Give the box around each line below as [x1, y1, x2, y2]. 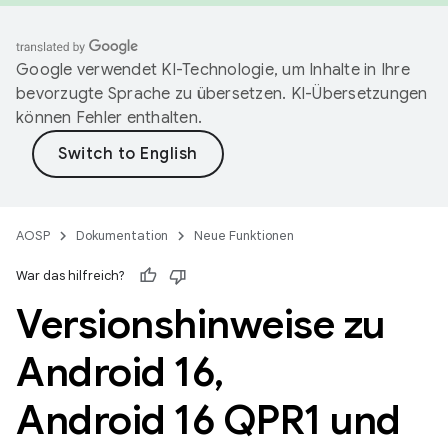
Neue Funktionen [194, 227, 294, 244]
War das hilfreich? [16, 267, 125, 284]
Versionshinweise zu [16, 299, 385, 349]
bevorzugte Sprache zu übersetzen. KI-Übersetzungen [16, 84, 428, 104]
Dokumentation [76, 227, 168, 244]
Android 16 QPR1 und [16, 395, 401, 445]
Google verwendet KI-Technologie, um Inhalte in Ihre [16, 60, 410, 80]
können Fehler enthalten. [16, 108, 202, 128]
